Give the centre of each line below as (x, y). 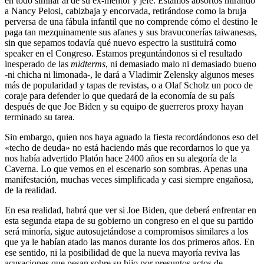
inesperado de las (38, 64)
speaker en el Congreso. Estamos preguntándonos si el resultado (123, 53)
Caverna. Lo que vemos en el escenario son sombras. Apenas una (126, 169)
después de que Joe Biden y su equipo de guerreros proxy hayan (124, 106)
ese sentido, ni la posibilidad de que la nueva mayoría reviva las (122, 252)
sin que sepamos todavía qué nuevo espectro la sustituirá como (121, 42)
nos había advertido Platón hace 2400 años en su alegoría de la (121, 158)
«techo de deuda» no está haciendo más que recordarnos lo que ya (127, 147)
